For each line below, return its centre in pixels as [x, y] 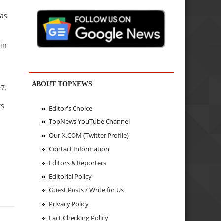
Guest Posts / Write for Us [86, 190]
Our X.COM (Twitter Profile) [89, 135]
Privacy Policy [69, 203]
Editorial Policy [70, 176]
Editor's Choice [70, 108]
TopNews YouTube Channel [89, 122]
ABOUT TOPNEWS [62, 84]
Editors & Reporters [77, 163]
